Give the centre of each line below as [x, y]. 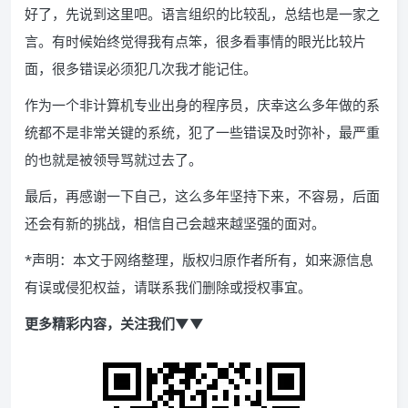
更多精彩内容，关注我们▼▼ [114, 323]
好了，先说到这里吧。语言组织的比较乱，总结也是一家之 [202, 14]
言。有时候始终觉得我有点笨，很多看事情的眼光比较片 [195, 41]
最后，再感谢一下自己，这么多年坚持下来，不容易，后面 [202, 196]
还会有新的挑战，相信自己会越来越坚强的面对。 [175, 223]
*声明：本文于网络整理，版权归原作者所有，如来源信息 [199, 260]
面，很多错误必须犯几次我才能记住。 [141, 68]
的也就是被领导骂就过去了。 [113, 159]
